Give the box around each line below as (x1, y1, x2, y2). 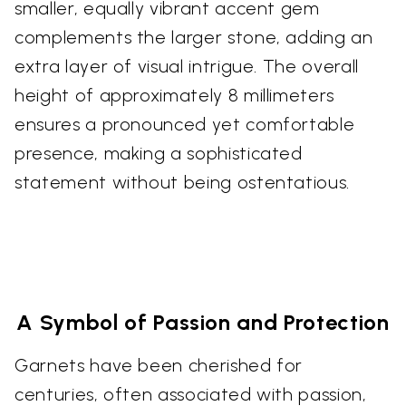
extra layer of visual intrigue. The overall (14, 54, 359, 77)
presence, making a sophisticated (14, 141, 303, 164)
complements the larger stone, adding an (14, 25, 373, 48)
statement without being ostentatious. (14, 170, 351, 193)
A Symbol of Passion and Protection (16, 308, 390, 335)
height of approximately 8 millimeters (14, 83, 335, 106)
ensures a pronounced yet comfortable (14, 112, 355, 135)
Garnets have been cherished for (14, 353, 304, 376)
